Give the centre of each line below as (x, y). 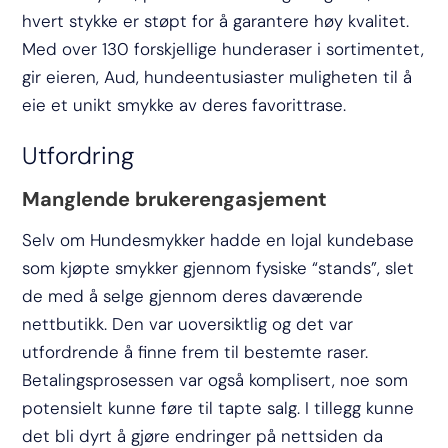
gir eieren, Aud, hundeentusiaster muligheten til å (217, 76)
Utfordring (78, 155)
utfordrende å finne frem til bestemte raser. (195, 351)
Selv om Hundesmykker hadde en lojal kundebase (218, 239)
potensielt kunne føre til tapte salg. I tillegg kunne (218, 407)
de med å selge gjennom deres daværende (193, 295)
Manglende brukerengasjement (175, 198)
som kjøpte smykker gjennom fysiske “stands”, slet (218, 267)
